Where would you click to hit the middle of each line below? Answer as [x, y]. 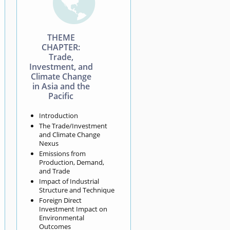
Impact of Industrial [69, 181]
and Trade [54, 171]
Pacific [61, 96]
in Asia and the [61, 86]
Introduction [58, 115]
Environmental [61, 217]
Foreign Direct [60, 200]
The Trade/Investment [73, 126]
